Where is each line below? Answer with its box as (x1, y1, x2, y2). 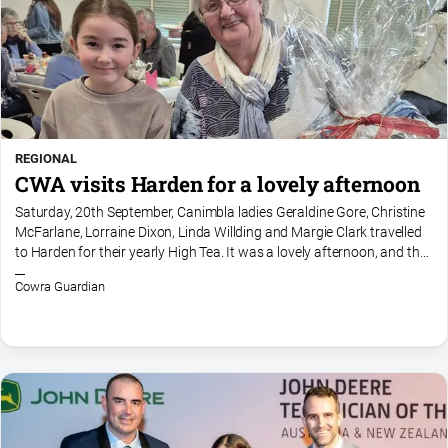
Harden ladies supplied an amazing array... (15, 264, 269, 282)
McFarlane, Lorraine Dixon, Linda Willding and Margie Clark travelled (15, 224, 422, 242)
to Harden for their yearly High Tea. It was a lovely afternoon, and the (15, 244, 427, 262)
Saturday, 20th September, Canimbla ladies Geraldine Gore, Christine (15, 204, 425, 222)
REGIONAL (15, 150, 77, 166)
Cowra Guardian (15, 279, 105, 295)
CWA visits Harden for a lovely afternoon (15, 169, 420, 198)
